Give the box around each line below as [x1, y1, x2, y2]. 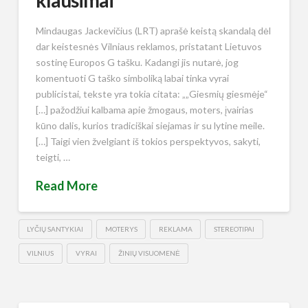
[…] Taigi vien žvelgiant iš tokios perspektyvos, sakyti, [35, 135, 261, 147]
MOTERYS [104, 224, 137, 233]
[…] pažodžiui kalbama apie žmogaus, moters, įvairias [35, 103, 254, 115]
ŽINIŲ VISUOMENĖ [118, 249, 180, 258]
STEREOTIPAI [214, 224, 255, 233]
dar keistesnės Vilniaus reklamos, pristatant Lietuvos [35, 40, 262, 52]
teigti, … [35, 151, 70, 163]
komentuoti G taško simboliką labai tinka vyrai [35, 71, 229, 84]
